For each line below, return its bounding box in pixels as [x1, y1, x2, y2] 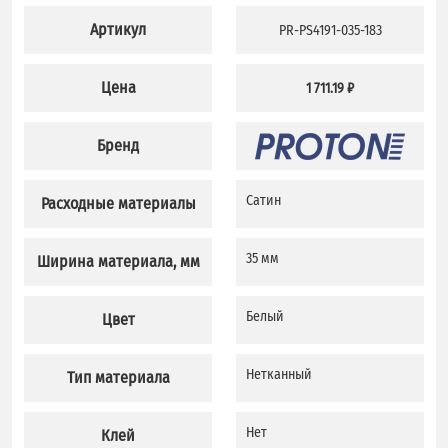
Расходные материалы [40, 194, 196, 213]
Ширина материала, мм [36, 252, 200, 271]
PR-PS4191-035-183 [278, 21, 382, 39]
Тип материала [66, 368, 170, 387]
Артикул [90, 20, 146, 39]
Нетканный [246, 366, 312, 383]
